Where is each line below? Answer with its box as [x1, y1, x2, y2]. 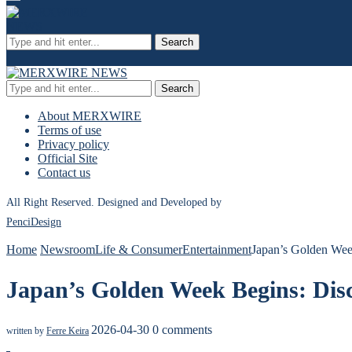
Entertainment [182, 243, 251, 256]
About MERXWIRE [38, 109, 141, 123]
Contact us [38, 166, 90, 179]
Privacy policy [38, 137, 109, 151]
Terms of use [38, 123, 101, 137]
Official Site [38, 152, 97, 165]
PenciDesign [6, 216, 61, 228]
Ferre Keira [46, 324, 89, 336]
